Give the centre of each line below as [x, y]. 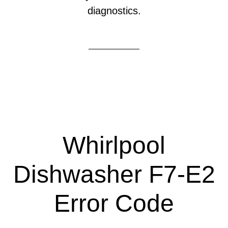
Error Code [114, 203]
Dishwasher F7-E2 [114, 174]
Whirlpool [114, 145]
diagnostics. [114, 11]
